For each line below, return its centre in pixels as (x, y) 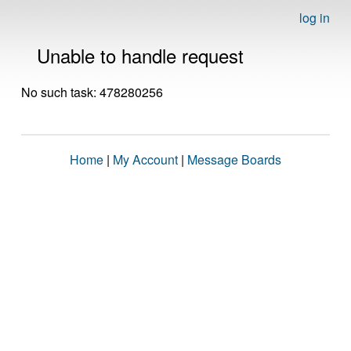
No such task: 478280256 (92, 92)
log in (315, 18)
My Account (145, 159)
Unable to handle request (140, 55)
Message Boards (234, 159)
